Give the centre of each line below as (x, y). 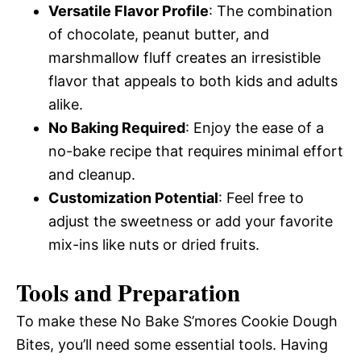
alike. (66, 104)
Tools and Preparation (128, 293)
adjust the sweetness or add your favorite (191, 221)
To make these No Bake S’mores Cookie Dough (177, 321)
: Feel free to (261, 198)
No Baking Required (117, 128)
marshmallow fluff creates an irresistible (185, 58)
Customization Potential (133, 198)
